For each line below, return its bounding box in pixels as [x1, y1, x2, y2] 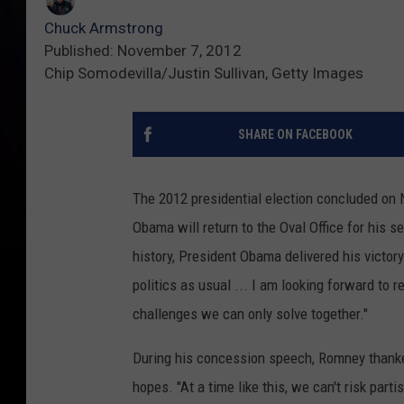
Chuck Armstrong [44, 19, 163, 38]
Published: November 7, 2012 [44, 41, 242, 60]
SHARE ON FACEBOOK [237, 127, 353, 142]
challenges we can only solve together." [133, 305, 368, 324]
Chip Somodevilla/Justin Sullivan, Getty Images [44, 64, 363, 83]
